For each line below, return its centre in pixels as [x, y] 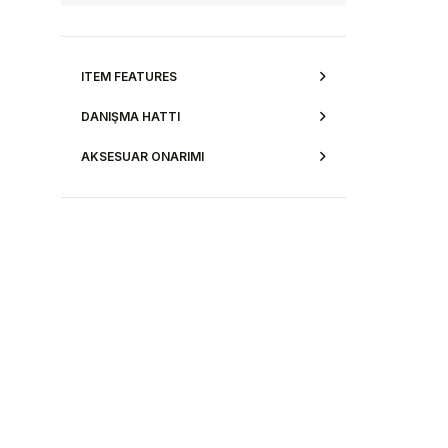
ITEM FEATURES [129, 77]
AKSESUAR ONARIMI [143, 157]
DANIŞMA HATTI [131, 117]
